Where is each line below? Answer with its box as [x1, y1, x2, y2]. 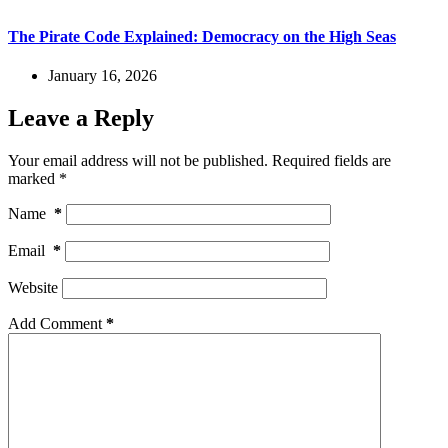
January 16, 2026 [48, 66, 157, 84]
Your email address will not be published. [8, 151, 268, 169]
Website [8, 278, 58, 296]
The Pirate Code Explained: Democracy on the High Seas [8, 27, 396, 45]
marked [8, 169, 59, 187]
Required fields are [272, 151, 391, 169]
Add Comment [8, 314, 102, 332]
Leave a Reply [8, 104, 154, 131]
